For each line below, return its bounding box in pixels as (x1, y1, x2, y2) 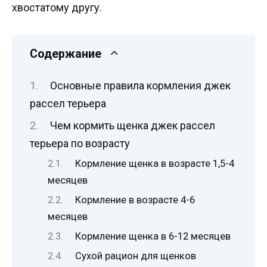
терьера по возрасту (30, 137, 130, 150)
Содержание (30, 46, 101, 61)
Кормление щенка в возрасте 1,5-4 (75, 158, 235, 170)
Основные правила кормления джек (49, 79, 231, 92)
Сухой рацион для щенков (75, 250, 197, 262)
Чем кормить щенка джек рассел (49, 119, 215, 132)
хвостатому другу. (12, 1, 102, 14)
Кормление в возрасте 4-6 (75, 194, 195, 206)
